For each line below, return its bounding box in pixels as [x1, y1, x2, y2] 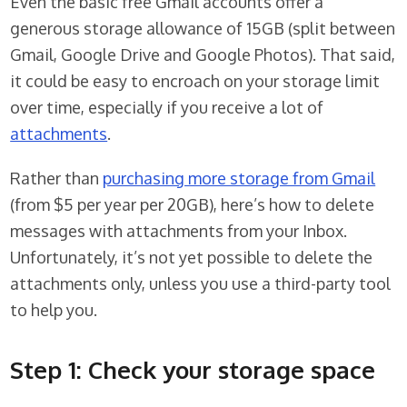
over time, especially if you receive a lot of [10, 97, 324, 118]
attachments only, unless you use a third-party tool [10, 273, 392, 294]
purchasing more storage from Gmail [103, 168, 376, 189]
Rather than [10, 168, 104, 189]
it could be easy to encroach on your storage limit [10, 71, 381, 92]
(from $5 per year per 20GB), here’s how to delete [10, 194, 375, 215]
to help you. [10, 300, 98, 321]
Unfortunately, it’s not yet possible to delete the [10, 247, 373, 268]
